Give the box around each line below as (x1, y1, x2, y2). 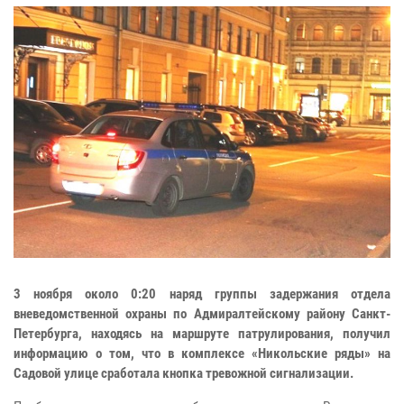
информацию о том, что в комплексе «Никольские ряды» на (14, 345, 390, 363)
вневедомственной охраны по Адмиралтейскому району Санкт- (14, 306, 390, 323)
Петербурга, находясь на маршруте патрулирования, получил (14, 326, 390, 343)
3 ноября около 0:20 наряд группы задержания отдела (14, 286, 390, 303)
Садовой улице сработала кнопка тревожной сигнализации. (14, 365, 353, 382)
